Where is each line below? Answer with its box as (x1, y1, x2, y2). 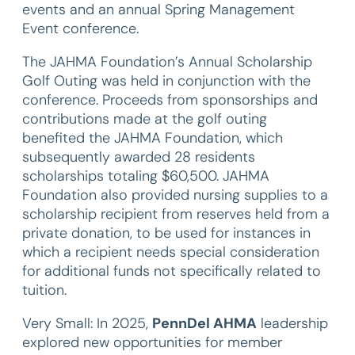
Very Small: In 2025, (22, 314, 152, 333)
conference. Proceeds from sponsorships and (22, 90, 318, 109)
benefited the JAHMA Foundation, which (22, 128, 283, 147)
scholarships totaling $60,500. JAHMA (22, 166, 269, 185)
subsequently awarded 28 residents (22, 147, 255, 166)
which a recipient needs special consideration (22, 242, 319, 261)
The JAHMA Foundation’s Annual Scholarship (22, 52, 312, 71)
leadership (257, 314, 328, 333)
